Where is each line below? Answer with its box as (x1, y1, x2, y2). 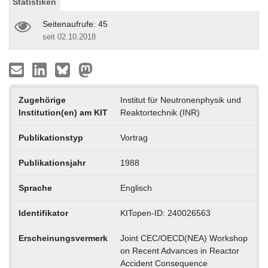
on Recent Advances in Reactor (120, 245, 239, 255)
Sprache (18, 182, 52, 193)
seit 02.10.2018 (42, 32, 96, 41)
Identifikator (18, 208, 68, 218)
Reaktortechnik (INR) (120, 107, 200, 117)
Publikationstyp (18, 132, 83, 142)
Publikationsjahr (18, 157, 86, 167)
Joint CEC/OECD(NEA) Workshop (120, 233, 248, 243)
